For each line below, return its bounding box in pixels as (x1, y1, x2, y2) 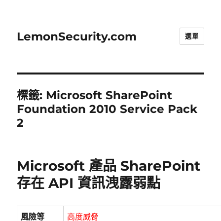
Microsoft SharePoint (46, 88, 173, 102)
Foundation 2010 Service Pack (17, 102, 198, 116)
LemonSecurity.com (17, 29, 137, 43)
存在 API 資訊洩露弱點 (17, 175, 161, 191)
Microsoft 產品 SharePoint (17, 157, 201, 174)
